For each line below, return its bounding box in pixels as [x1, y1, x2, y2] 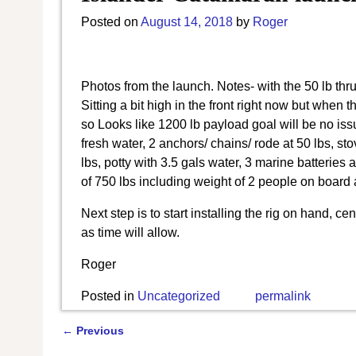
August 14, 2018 [140, 14, 233, 29]
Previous [73, 324, 125, 338]
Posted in [80, 289, 134, 304]
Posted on [80, 14, 141, 29]
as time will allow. [80, 226, 180, 240]
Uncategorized [137, 289, 220, 304]
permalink [254, 289, 311, 304]
